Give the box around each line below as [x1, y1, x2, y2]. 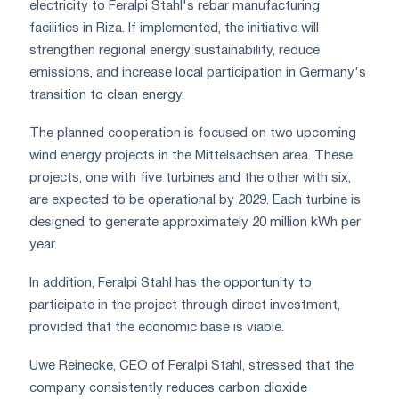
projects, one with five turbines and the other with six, [29, 171, 351, 184]
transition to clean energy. [29, 88, 184, 102]
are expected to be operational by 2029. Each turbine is [29, 193, 361, 207]
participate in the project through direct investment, [29, 298, 340, 312]
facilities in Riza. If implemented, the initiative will [29, 21, 319, 35]
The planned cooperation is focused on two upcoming [29, 126, 356, 140]
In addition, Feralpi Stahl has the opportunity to [29, 276, 312, 289]
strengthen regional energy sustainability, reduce [29, 44, 320, 57]
